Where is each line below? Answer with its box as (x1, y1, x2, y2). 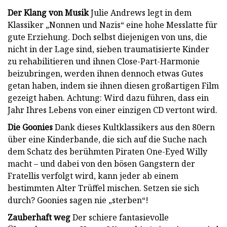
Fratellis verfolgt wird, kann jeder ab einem (8, 170, 178, 181)
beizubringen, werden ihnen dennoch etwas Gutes (8, 67, 203, 79)
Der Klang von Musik (8, 7, 89, 18)
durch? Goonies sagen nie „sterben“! (8, 194, 148, 206)
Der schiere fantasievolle (70, 211, 169, 223)
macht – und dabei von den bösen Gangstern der (8, 158, 195, 169)
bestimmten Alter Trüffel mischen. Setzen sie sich (8, 182, 199, 194)
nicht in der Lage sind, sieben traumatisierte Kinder (8, 43, 209, 55)
